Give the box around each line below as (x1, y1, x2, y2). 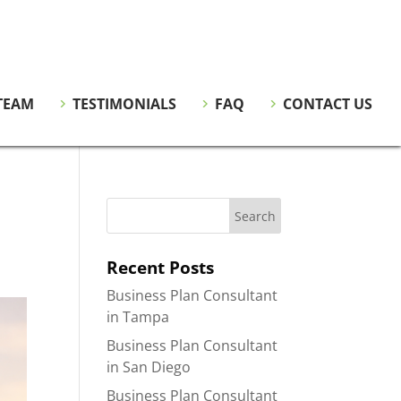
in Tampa (107, 307, 170, 327)
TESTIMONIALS (69, 94, 176, 114)
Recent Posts (107, 256, 215, 279)
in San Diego (107, 357, 192, 377)
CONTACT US (279, 94, 372, 114)
